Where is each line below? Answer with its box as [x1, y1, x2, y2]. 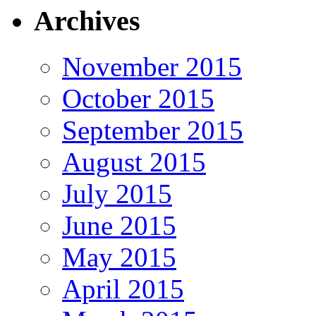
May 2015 [62, 241, 176, 272]
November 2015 [62, 51, 242, 82]
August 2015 [62, 146, 206, 177]
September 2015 [62, 114, 243, 145]
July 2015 [62, 178, 172, 209]
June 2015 [62, 209, 176, 241]
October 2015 [62, 83, 214, 114]
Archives [34, 5, 140, 37]
